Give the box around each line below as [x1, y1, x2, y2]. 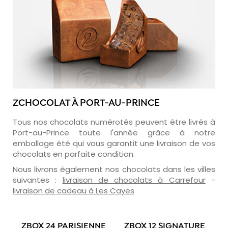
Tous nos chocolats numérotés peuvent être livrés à [13, 116, 215, 127]
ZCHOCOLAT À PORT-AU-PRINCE [13, 97, 160, 109]
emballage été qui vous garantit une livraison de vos [13, 137, 215, 149]
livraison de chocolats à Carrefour [62, 174, 206, 185]
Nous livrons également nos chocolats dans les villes [13, 163, 215, 175]
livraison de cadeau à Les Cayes [13, 185, 134, 196]
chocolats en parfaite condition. [13, 148, 135, 159]
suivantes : [13, 174, 63, 185]
